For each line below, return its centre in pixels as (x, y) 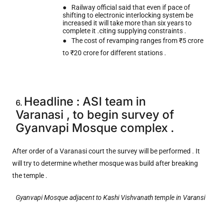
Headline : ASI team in (85, 101)
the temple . (30, 175)
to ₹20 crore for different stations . (114, 53)
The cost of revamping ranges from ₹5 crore (138, 40)
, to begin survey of (120, 114)
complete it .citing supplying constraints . (124, 31)
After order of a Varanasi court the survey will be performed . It (106, 151)
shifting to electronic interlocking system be (128, 15)
